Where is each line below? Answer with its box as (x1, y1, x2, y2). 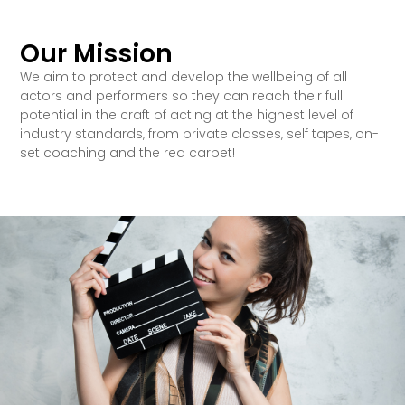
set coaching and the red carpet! (20, 144, 236, 163)
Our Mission (20, 36, 174, 72)
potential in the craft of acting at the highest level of (20, 106, 354, 125)
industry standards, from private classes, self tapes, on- (20, 125, 380, 144)
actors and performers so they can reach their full (20, 87, 344, 106)
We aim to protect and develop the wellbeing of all (20, 68, 348, 87)
